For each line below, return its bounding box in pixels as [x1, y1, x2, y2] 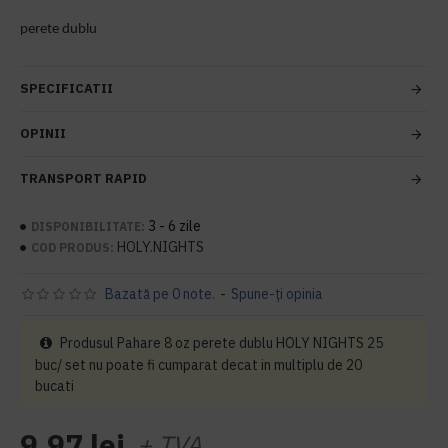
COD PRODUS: [31, 239, 114, 255]
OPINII [20, 125, 66, 142]
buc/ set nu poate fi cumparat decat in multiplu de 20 [35, 356, 362, 374]
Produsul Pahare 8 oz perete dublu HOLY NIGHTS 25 [57, 334, 383, 352]
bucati [35, 377, 74, 395]
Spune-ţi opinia [230, 285, 323, 303]
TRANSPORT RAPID [20, 170, 147, 187]
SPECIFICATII [20, 80, 113, 97]
